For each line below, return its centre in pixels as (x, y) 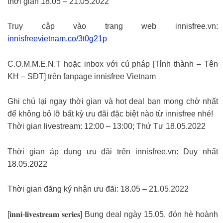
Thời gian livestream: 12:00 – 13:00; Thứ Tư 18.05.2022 (107, 126)
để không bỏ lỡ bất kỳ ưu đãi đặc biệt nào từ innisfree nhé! (110, 114)
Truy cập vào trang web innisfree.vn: (113, 26)
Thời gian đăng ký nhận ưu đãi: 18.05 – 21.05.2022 (98, 189)
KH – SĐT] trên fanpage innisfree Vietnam (82, 76)
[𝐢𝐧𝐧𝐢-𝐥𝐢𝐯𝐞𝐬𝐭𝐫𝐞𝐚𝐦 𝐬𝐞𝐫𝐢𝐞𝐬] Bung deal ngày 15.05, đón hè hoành (113, 214)
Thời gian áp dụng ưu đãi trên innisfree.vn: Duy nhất (113, 151)
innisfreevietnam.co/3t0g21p (57, 39)
